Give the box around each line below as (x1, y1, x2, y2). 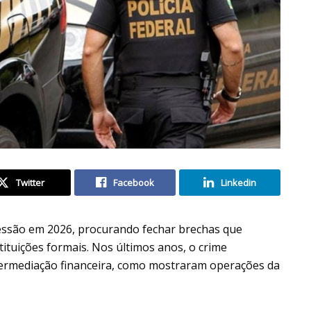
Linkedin (221, 176, 256, 189)
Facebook (113, 176, 154, 189)
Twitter (15, 176, 44, 189)
